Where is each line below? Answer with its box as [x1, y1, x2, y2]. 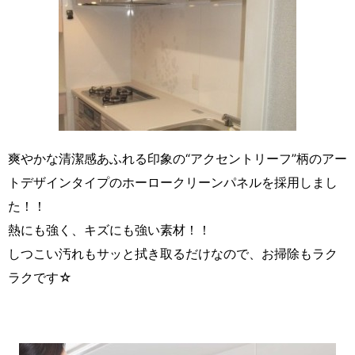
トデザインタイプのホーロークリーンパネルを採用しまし [8, 174, 338, 191]
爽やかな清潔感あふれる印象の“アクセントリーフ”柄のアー [8, 151, 347, 167]
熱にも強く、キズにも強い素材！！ [8, 222, 211, 239]
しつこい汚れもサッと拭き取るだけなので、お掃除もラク [8, 246, 338, 262]
